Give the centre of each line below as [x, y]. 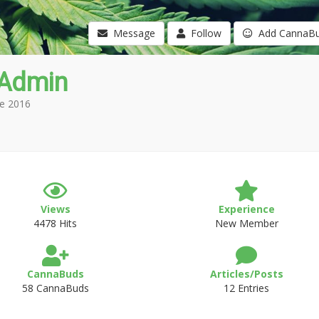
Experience [246, 209]
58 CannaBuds [55, 288]
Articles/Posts [246, 274]
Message [131, 33]
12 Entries [247, 288]
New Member [246, 223]
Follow [203, 33]
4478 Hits [56, 223]
